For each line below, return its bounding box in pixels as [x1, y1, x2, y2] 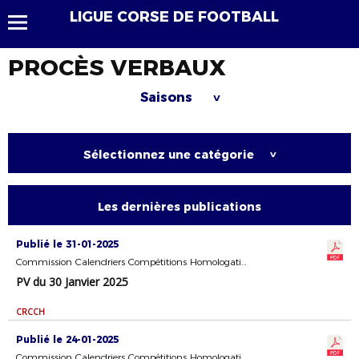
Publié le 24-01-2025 [16, 333, 119, 345]
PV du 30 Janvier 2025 [16, 274, 128, 289]
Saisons [139, 90, 196, 105]
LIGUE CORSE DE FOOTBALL [70, 8, 280, 26]
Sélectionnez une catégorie [83, 147, 254, 162]
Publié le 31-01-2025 [16, 238, 119, 250]
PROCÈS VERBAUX [8, 54, 226, 81]
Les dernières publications [98, 200, 261, 214]
